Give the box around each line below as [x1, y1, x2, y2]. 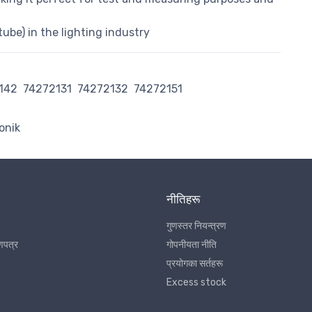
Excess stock [166, 276, 226, 289]
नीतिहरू [166, 192, 200, 207]
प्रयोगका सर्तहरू [166, 258, 223, 270]
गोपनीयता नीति [166, 239, 217, 251]
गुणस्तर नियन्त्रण [166, 220, 226, 233]
